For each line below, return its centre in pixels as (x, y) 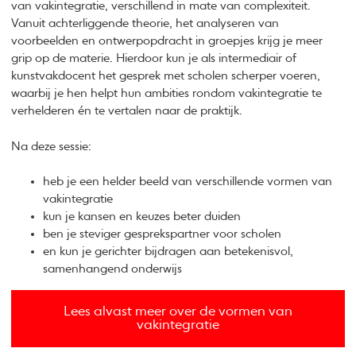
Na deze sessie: (52, 146)
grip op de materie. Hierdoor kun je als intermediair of (154, 59)
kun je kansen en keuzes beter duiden (142, 217)
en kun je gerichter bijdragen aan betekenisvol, (168, 252)
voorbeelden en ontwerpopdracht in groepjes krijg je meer (167, 41)
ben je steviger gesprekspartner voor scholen (163, 234)
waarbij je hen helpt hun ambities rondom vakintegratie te (167, 94)
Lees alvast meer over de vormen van (178, 312)
